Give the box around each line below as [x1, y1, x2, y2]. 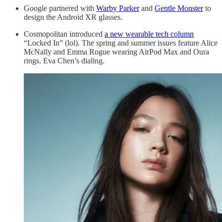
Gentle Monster [155, 4, 203, 13]
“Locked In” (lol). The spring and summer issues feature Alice [24, 39, 218, 48]
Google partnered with [24, 4, 96, 13]
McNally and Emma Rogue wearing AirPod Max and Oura [24, 48, 209, 56]
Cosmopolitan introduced [24, 30, 105, 39]
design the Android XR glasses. [24, 13, 122, 22]
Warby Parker [96, 4, 139, 13]
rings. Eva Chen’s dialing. [24, 56, 105, 65]
